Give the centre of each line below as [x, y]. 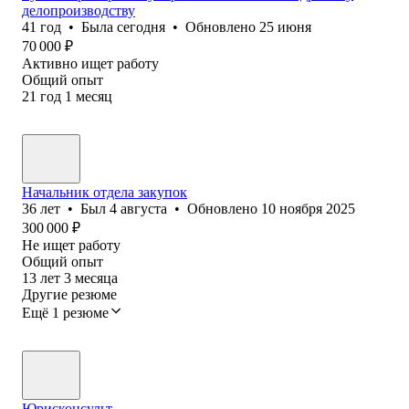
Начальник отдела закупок [105, 192]
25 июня [285, 26]
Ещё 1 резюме [65, 312]
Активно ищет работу [90, 63]
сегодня [141, 26]
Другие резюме [69, 294]
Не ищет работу [71, 245]
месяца [96, 278]
